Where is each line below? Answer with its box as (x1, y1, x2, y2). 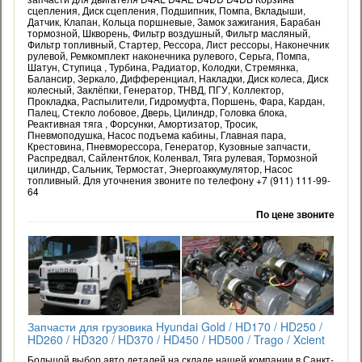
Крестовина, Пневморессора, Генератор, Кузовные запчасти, (27, 139, 310, 153)
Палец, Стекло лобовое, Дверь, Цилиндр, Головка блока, (27, 105, 287, 119)
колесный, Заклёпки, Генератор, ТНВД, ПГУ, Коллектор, (27, 82, 284, 96)
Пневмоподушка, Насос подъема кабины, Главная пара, (27, 128, 286, 141)
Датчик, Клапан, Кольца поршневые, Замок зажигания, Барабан (27, 15, 321, 28)
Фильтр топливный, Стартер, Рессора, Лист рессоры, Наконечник (27, 37, 329, 51)
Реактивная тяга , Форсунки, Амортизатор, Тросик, (27, 116, 258, 130)
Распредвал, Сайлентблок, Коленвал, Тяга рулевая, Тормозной (27, 150, 318, 164)
